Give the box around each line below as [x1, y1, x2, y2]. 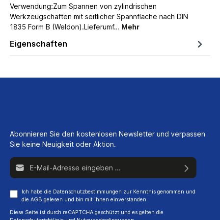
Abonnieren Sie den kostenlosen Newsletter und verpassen [10, 129, 205, 138]
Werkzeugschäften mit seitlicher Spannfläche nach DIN [10, 12, 188, 21]
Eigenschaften [10, 38, 67, 49]
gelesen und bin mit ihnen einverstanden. [42, 196, 148, 203]
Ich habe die [22, 188, 53, 195]
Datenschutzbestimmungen [53, 188, 122, 195]
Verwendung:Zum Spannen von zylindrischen [10, 1, 157, 10]
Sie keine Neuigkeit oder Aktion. [10, 139, 116, 148]
